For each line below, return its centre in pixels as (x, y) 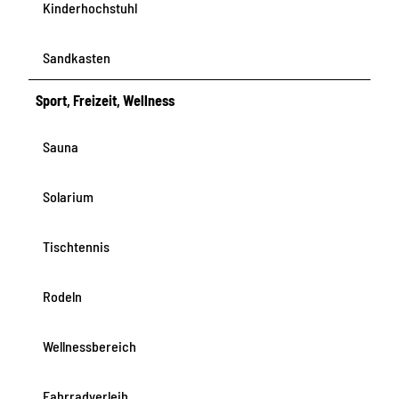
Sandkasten (77, 57)
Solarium (68, 196)
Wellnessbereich (90, 346)
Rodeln (62, 297)
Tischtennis (76, 247)
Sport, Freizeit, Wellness (106, 100)
